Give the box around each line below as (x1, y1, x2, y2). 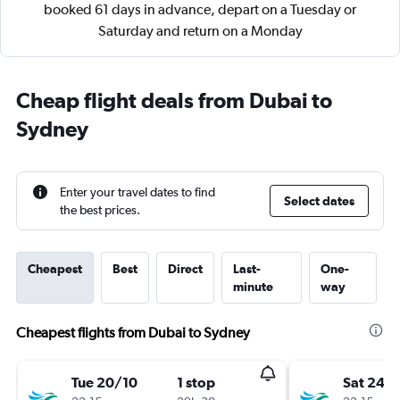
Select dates (284, 194, 354, 208)
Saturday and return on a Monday (97, 22, 303, 39)
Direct (168, 262, 203, 276)
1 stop (177, 374, 215, 390)
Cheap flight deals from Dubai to (16, 87, 332, 112)
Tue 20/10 (71, 374, 137, 390)
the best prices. (60, 203, 140, 217)
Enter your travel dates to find (60, 185, 215, 199)
